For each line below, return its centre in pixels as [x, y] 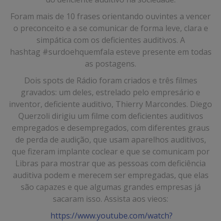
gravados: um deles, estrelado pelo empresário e [110, 92]
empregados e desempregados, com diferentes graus [110, 128]
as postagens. [110, 64]
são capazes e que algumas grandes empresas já [110, 187]
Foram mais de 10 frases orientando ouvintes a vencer [110, 16]
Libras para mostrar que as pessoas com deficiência [110, 163]
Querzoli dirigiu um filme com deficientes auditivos [110, 116]
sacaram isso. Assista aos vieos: [110, 199]
